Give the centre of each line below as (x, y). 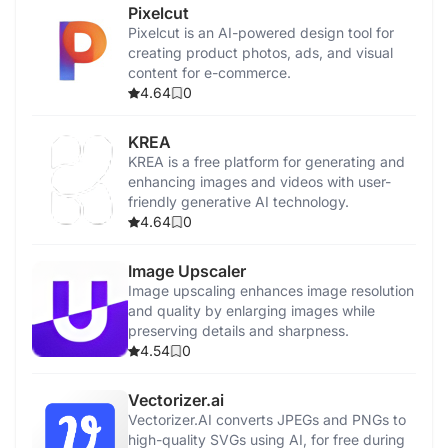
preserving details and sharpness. (238, 330)
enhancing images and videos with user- (259, 181)
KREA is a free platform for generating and (266, 161)
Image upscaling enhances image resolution (271, 290)
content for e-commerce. (209, 72)
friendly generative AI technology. (238, 201)
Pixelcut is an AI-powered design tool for (261, 32)
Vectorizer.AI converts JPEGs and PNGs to (267, 419)
